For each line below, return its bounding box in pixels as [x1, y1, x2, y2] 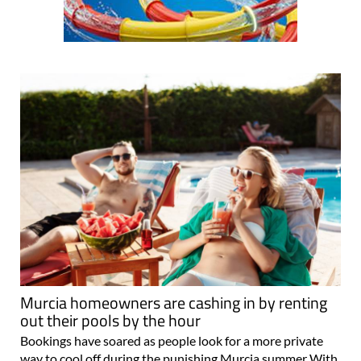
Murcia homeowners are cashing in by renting [20, 289, 327, 315]
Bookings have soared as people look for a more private [20, 332, 323, 348]
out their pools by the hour [20, 307, 201, 333]
